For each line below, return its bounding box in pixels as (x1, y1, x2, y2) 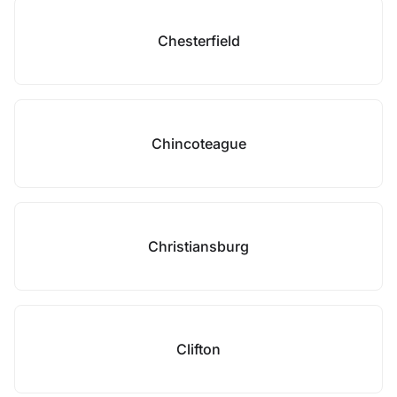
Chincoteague (151, 135, 246, 152)
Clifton (176, 340, 221, 358)
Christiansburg (148, 237, 249, 255)
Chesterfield (157, 32, 240, 50)
